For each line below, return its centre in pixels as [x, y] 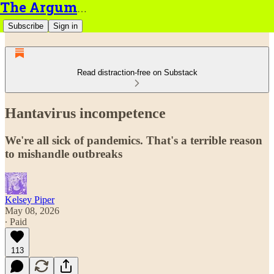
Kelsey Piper [30, 199]
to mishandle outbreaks [64, 154]
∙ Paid [16, 221]
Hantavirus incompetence [85, 113]
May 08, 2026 [32, 210]
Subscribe [26, 26]
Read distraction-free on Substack [137, 72]
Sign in [65, 26]
